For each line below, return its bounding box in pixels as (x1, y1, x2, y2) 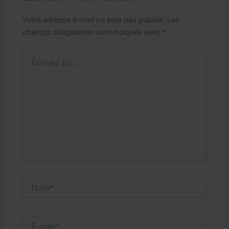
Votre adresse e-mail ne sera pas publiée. (22, 15, 166, 25)
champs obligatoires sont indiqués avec (22, 27, 163, 37)
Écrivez (22, 49, 47, 58)
